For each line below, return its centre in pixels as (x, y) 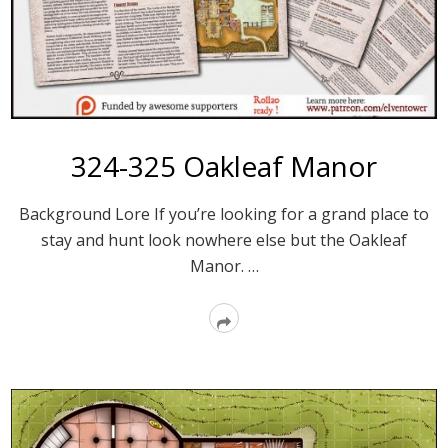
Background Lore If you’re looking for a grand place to (224, 213)
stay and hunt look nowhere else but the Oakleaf (224, 239)
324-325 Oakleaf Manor (224, 165)
